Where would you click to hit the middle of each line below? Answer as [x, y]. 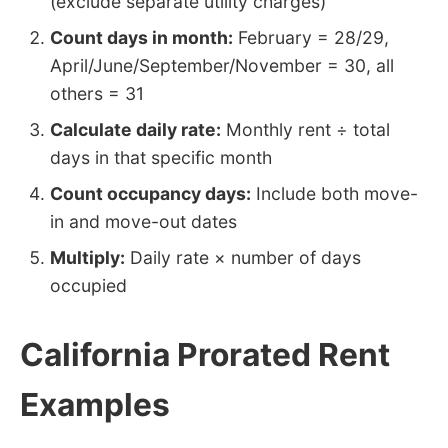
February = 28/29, [311, 38]
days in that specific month [161, 158]
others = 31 [97, 94]
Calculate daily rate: [135, 130]
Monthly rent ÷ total [305, 130]
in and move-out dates [143, 222]
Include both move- [334, 194]
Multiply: [87, 258]
